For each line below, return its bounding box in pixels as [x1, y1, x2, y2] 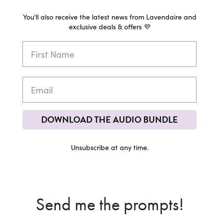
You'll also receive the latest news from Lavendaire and [22, 12, 197, 22]
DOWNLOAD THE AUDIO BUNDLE [41, 113, 178, 126]
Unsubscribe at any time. [70, 142, 149, 152]
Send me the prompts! [35, 193, 184, 216]
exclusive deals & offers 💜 [68, 22, 151, 31]
